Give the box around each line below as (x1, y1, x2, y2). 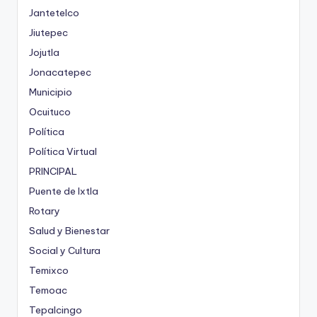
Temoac (29, 284, 67, 297)
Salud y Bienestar (29, 224, 110, 238)
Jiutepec (29, 26, 68, 40)
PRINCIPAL (29, 165, 77, 178)
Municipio (29, 86, 72, 99)
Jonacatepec (29, 66, 91, 79)
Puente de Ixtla (29, 185, 98, 198)
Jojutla (29, 46, 59, 59)
